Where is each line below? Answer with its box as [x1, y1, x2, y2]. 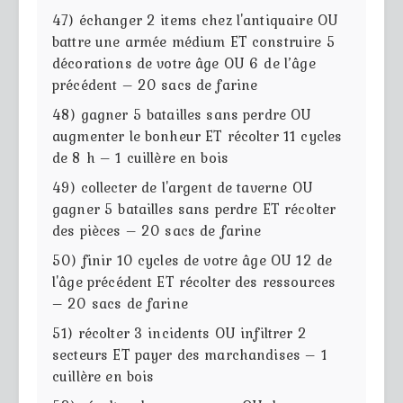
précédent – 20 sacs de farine [52, 73, 258, 95]
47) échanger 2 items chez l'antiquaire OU [52, 8, 339, 31]
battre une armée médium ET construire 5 [52, 30, 336, 52]
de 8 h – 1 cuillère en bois [52, 146, 229, 168]
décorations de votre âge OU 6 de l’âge [52, 51, 316, 74]
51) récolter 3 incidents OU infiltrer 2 [52, 321, 307, 344]
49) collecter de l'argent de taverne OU [52, 175, 313, 198]
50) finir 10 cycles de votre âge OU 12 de [52, 248, 333, 271]
